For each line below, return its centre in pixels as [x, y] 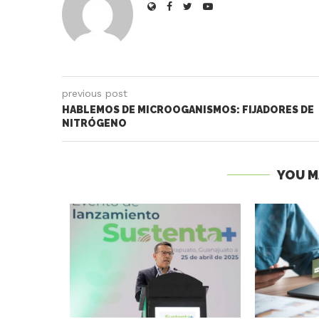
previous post [95, 94]
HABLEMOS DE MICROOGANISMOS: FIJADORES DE [188, 110]
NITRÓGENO [94, 124]
